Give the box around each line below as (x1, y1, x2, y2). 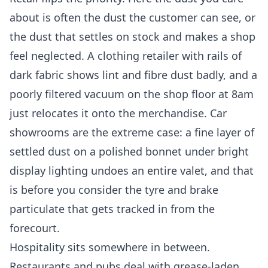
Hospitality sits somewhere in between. (10, 240, 210, 255)
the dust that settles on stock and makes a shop (10, 29, 255, 44)
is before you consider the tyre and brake (10, 182, 218, 197)
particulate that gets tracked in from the (10, 202, 215, 217)
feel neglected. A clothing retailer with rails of (10, 48, 242, 63)
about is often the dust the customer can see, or (10, 10, 255, 25)
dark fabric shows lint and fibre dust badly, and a (10, 68, 257, 83)
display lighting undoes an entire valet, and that (10, 163, 254, 178)
